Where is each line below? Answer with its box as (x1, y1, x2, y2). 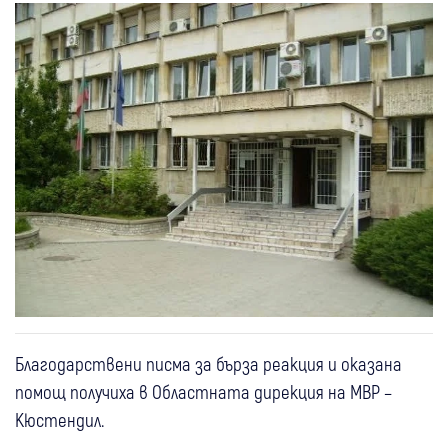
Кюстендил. (15, 408, 104, 432)
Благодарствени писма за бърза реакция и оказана (15, 352, 402, 376)
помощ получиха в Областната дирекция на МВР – (15, 380, 392, 404)
